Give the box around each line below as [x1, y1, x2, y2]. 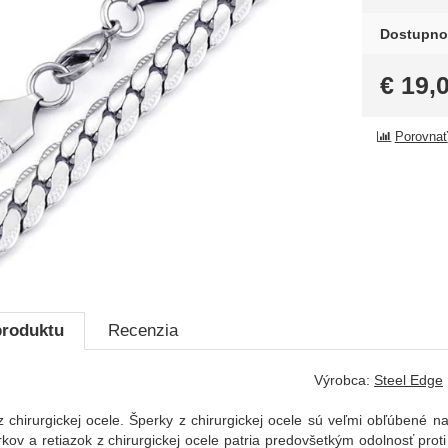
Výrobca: [314, 371, 374, 388]
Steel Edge [374, 371, 443, 388]
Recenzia [107, 320, 178, 340]
